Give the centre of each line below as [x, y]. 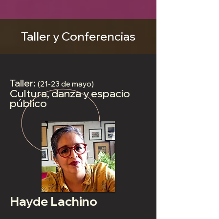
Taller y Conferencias [78, 36]
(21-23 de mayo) [66, 84]
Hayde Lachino [54, 201]
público [28, 103]
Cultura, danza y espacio [70, 94]
